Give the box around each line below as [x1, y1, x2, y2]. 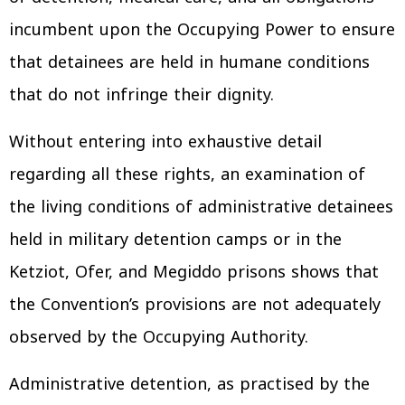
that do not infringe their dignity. [9, 79, 274, 110]
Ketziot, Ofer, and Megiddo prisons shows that [9, 256, 379, 287]
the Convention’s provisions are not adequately [9, 288, 381, 320]
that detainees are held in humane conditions [9, 46, 370, 78]
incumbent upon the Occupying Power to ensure [9, 14, 395, 45]
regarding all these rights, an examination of [9, 158, 365, 190]
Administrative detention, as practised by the [9, 368, 370, 400]
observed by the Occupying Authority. [9, 321, 308, 353]
